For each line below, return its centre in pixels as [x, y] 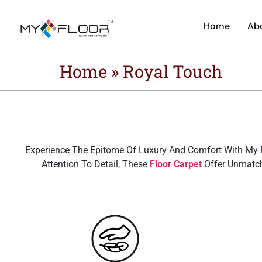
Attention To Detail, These [96, 164]
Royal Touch [173, 71]
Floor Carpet [176, 164]
